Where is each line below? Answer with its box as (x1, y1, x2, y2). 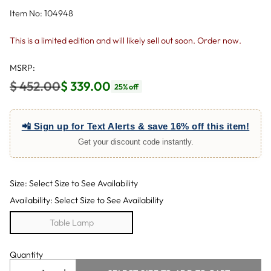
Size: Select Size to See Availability (10, 178, 138, 189)
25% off (114, 81, 139, 91)
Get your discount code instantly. (77, 137, 194, 146)
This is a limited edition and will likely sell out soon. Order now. (10, 35, 241, 46)
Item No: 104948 (10, 8, 73, 19)
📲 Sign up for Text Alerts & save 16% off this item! (21, 121, 250, 131)
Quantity (10, 249, 43, 261)
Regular (9, 86, 53, 102)
